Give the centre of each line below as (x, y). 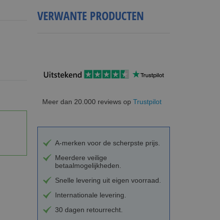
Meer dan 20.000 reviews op (87, 101)
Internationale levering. (90, 195)
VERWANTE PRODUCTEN (90, 15)
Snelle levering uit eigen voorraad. (108, 180)
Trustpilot (147, 101)
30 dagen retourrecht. (89, 209)
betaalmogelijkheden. (88, 165)
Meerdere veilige (81, 157)
